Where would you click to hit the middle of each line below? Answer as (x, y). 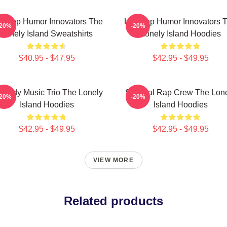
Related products (113, 201)
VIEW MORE (113, 160)
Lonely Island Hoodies (180, 34)
